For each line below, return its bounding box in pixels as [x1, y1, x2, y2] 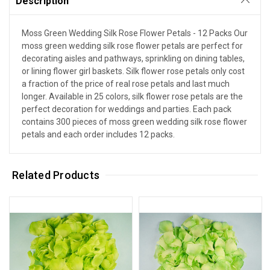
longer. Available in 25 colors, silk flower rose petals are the [22, 91, 243, 101]
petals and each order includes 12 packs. [22, 129, 175, 139]
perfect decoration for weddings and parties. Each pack [22, 104, 231, 114]
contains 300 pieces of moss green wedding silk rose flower [22, 116, 247, 127]
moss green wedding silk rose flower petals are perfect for [22, 40, 243, 51]
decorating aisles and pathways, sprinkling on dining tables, [22, 53, 245, 63]
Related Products [12, 168, 100, 181]
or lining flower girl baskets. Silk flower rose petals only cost [22, 66, 245, 76]
